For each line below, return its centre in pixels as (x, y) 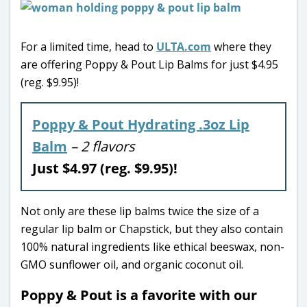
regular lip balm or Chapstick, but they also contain (152, 229)
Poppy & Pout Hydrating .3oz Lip (141, 124)
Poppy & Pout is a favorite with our (139, 295)
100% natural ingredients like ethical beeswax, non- (152, 246)
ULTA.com (184, 46)
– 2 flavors (103, 146)
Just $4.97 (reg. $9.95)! (107, 168)
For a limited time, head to (87, 46)
